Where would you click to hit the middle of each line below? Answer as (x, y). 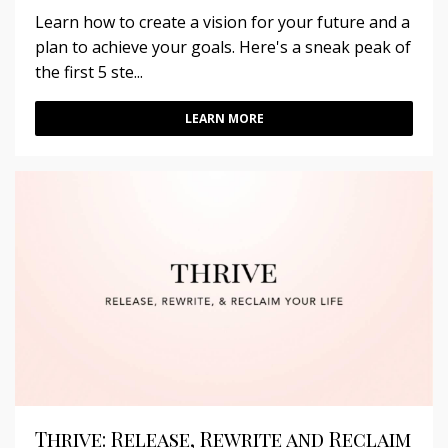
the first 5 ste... (89, 72)
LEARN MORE (224, 119)
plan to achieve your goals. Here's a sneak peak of (223, 47)
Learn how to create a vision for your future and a (222, 22)
